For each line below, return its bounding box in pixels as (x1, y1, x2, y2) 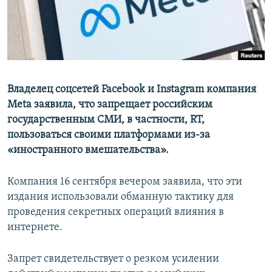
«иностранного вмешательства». (7, 144, 169, 157)
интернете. (7, 222, 63, 234)
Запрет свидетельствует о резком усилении (7, 253, 219, 265)
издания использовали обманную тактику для (7, 191, 234, 203)
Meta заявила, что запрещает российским (7, 99, 212, 111)
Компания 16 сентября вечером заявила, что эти (7, 176, 242, 188)
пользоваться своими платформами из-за (7, 129, 210, 141)
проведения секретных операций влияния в (7, 206, 224, 219)
